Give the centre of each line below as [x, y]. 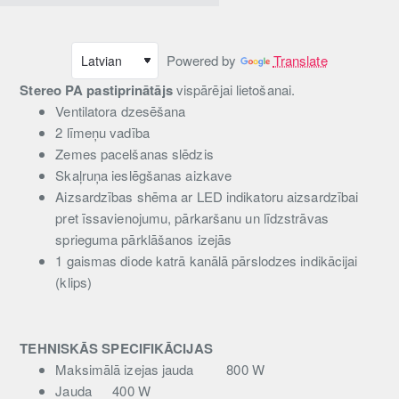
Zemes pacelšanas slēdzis [134, 154]
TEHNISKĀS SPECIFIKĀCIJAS [118, 349]
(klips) [74, 282]
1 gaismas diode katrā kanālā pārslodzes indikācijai [207, 261]
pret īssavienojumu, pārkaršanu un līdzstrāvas [192, 218]
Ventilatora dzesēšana [121, 111]
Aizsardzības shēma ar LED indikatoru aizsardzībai [207, 197]
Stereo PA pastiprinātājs [96, 90]
